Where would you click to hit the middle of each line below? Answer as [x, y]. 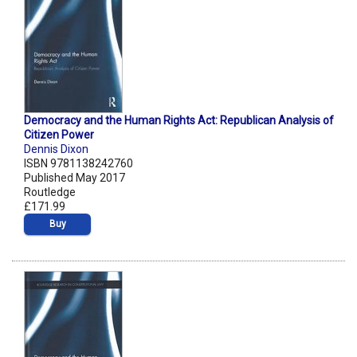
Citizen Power [59, 135]
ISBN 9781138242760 [78, 164]
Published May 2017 [75, 178]
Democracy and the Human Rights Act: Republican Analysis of [179, 121]
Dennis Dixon [56, 149]
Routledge [50, 192]
